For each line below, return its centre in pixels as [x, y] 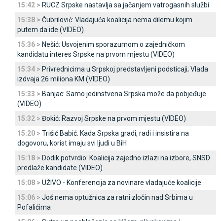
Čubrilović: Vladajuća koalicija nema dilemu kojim [117, 20]
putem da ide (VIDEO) [51, 30]
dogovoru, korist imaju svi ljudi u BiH [72, 143]
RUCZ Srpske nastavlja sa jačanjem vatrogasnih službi [126, 5]
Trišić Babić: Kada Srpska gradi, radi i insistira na [115, 133]
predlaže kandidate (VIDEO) [60, 168]
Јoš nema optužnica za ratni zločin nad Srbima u [117, 197]
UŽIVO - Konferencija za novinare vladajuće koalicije [122, 183]
